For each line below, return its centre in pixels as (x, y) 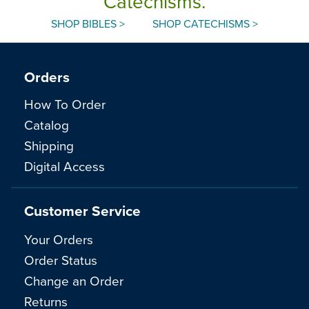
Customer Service (82, 210)
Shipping (49, 146)
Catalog (47, 125)
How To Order (65, 104)
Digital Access (64, 166)
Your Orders (59, 239)
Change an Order (74, 281)
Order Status (61, 260)
